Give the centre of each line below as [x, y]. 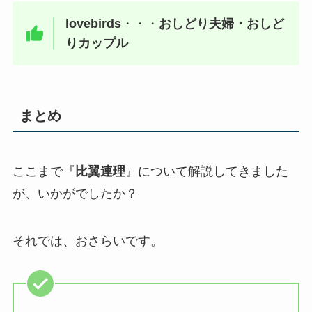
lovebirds [94, 24]
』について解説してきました [206, 171]
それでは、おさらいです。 [87, 241]
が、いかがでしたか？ [75, 193]
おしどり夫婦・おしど [222, 24]
